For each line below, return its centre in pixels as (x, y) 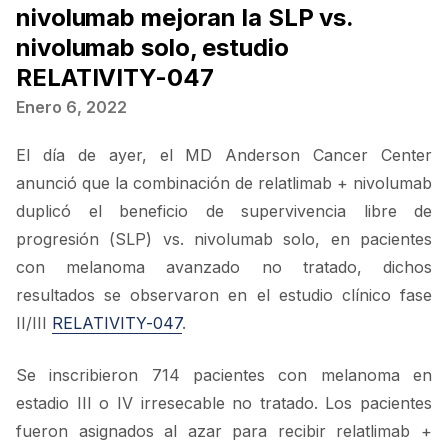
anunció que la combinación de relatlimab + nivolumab (224, 183)
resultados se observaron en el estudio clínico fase (224, 295)
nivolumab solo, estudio (152, 47)
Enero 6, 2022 (71, 107)
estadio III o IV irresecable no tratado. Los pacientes (224, 403)
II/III (34, 323)
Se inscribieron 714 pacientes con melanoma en (224, 375)
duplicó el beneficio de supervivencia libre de (224, 211)
